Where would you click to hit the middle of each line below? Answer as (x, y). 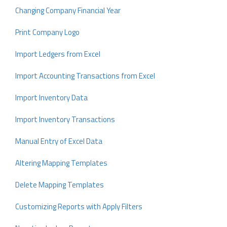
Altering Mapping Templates (61, 163)
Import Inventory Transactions (65, 120)
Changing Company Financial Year (68, 11)
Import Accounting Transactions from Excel (85, 76)
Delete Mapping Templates (60, 185)
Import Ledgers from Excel (58, 54)
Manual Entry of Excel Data (59, 141)
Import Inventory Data (51, 98)
